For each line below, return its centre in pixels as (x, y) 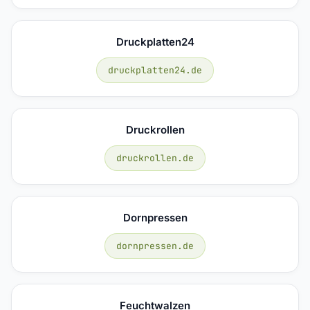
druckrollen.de (155, 158)
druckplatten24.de (155, 70)
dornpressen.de (155, 246)
